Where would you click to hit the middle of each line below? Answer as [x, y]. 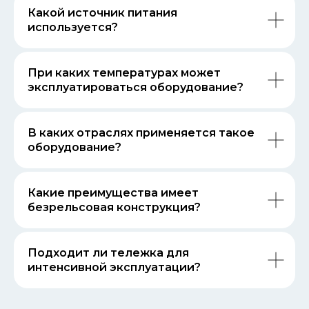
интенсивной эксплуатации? [114, 268]
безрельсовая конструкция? [114, 208]
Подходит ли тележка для [108, 253]
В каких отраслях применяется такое [141, 133]
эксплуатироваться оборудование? [136, 88]
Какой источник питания [102, 13]
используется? [73, 28]
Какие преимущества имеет [113, 193]
